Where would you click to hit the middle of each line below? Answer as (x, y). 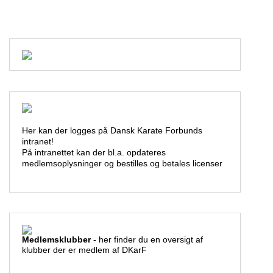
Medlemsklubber (56, 240)
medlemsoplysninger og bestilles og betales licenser (122, 163)
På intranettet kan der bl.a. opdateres (94, 152)
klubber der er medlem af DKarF (84, 250)
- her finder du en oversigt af (147, 240)
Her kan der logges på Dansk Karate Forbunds (112, 130)
